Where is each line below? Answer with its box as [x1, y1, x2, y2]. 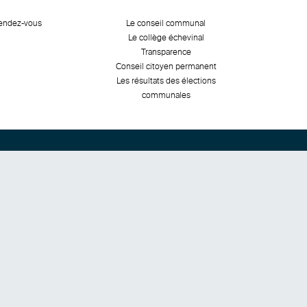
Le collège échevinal [127, 33, 204, 42]
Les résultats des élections [116, 76, 216, 86]
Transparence [140, 47, 191, 57]
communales [141, 90, 191, 100]
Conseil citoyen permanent [115, 62, 217, 71]
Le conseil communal [126, 19, 206, 28]
